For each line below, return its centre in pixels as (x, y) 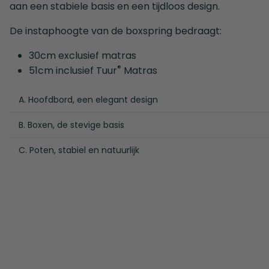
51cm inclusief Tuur (73, 71)
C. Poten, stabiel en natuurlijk (79, 150)
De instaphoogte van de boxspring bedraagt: (117, 31)
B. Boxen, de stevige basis (71, 125)
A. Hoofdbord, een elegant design (88, 100)
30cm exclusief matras (83, 56)
